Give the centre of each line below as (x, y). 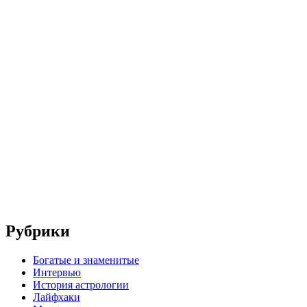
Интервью (57, 273)
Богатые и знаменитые (86, 260)
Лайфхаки (57, 297)
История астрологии (81, 285)
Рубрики (38, 231)
